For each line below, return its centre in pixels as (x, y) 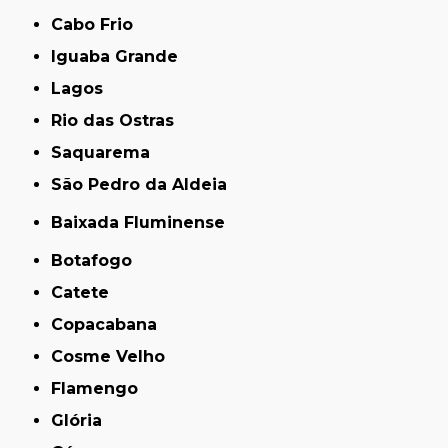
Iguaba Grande (117, 56)
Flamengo (100, 388)
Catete (86, 292)
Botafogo (98, 260)
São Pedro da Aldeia (145, 184)
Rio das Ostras (118, 120)
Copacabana (110, 324)
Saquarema (106, 152)
